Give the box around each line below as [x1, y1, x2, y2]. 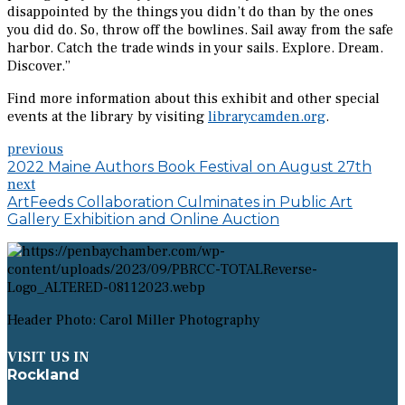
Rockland [7, 366, 80, 384]
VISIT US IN [7, 348, 89, 367]
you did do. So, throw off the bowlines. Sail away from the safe [7, 21, 393, 40]
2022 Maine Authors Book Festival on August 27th [7, 158, 372, 176]
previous [7, 140, 63, 159]
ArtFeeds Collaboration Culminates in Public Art [7, 193, 353, 212]
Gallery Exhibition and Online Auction [7, 211, 279, 229]
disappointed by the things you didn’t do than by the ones [7, 3, 373, 22]
